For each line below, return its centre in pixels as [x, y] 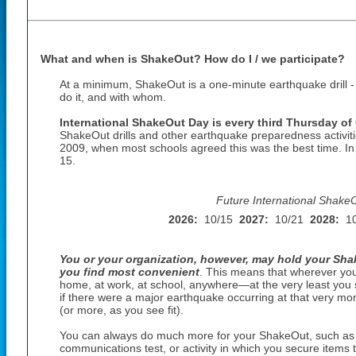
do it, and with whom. [113, 97]
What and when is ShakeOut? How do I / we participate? [193, 59]
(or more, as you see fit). [122, 310]
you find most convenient [130, 272]
